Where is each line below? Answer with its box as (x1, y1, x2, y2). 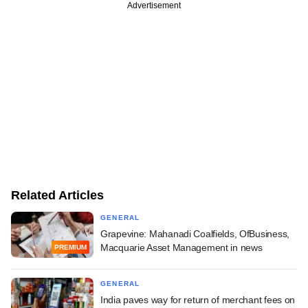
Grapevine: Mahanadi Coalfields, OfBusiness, (100, 228, 289, 239)
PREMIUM (54, 243, 87, 252)
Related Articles (11, 188, 104, 202)
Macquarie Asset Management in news (100, 241, 263, 253)
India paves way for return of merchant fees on (100, 294, 296, 305)
